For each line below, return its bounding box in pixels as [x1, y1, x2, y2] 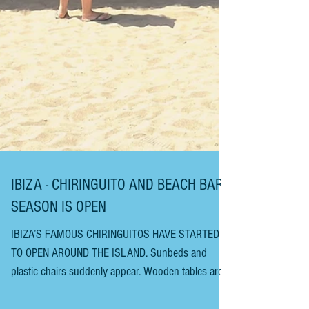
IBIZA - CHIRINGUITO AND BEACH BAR [11, 237, 223, 255]
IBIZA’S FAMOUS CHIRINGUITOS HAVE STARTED [11, 288, 219, 302]
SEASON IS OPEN [11, 259, 106, 277]
